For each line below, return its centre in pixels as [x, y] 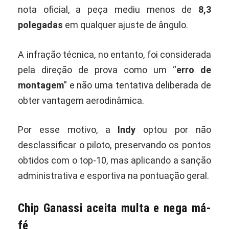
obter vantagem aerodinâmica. [81, 100]
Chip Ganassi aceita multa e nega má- [114, 208]
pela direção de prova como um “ [97, 70]
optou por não [174, 130]
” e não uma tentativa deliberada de [138, 85]
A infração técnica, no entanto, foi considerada [114, 54]
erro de [194, 70]
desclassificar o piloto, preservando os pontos [114, 145]
